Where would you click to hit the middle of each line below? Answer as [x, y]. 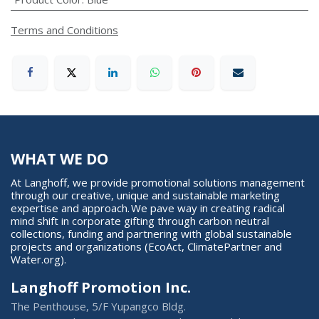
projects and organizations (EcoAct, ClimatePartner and [146, 246]
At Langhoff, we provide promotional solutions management [158, 182]
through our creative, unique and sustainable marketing [145, 195]
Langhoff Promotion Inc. [101, 287]
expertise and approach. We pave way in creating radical [148, 208]
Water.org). [38, 259]
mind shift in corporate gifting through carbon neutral [140, 220]
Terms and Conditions [64, 30]
